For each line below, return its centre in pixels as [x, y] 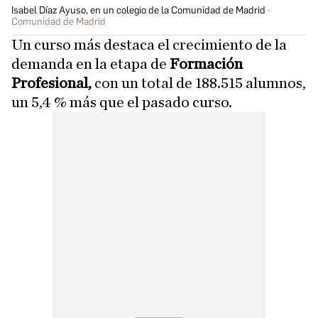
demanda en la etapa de [91, 64]
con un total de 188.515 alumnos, [199, 83]
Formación [206, 64]
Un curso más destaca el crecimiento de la [149, 44]
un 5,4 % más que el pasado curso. [122, 102]
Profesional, [51, 83]
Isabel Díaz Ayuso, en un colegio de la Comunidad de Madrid [138, 10]
